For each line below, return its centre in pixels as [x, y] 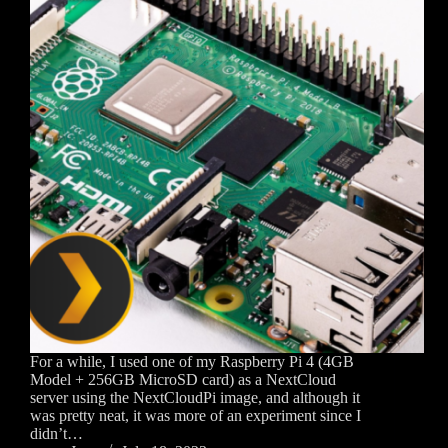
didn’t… [56, 434]
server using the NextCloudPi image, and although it [195, 398]
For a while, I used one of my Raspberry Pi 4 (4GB [192, 362]
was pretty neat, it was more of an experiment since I [195, 416]
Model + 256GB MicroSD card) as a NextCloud [183, 380]
